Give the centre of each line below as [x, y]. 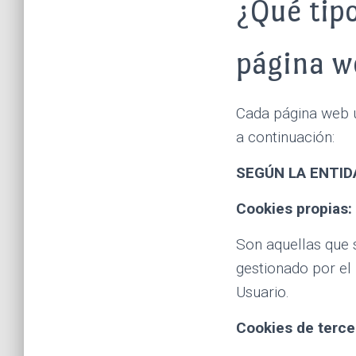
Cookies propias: [294, 208]
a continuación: [285, 137]
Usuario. [263, 292]
